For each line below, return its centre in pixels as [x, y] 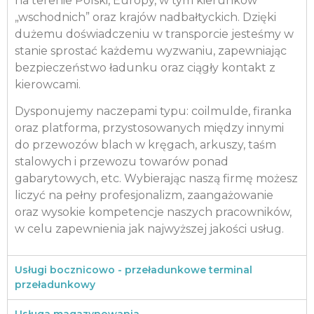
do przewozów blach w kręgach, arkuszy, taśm [145, 145]
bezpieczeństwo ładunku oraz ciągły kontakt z [145, 68]
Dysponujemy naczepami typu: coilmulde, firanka [153, 111]
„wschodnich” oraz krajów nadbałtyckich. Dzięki [145, 17]
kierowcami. [48, 84]
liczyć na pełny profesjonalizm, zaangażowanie [144, 196]
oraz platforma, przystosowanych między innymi [149, 128]
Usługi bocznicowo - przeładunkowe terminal [134, 269]
